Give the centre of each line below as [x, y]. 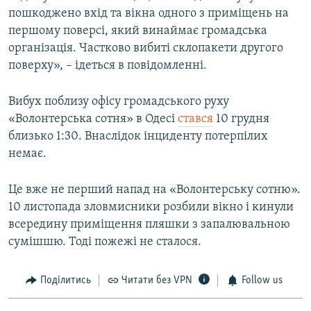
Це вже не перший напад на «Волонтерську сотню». [154, 190]
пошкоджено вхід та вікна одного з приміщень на [149, 14]
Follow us [262, 281]
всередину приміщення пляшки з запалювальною [149, 225]
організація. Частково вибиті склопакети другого [146, 49]
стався [195, 119]
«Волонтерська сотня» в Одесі [93, 119]
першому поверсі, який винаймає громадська [138, 31]
